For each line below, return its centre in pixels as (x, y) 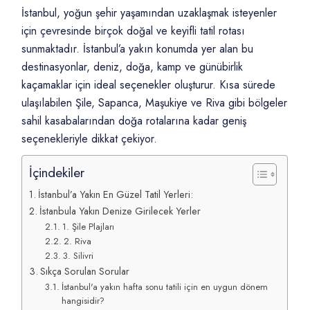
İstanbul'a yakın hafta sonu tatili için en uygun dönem (164, 287)
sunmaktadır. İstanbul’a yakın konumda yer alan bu (138, 49)
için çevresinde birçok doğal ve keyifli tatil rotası (134, 31)
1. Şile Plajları (88, 227)
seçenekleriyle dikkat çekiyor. (90, 139)
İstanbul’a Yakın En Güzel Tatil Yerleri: (116, 195)
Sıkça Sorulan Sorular (85, 272)
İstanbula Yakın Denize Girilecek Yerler (120, 211)
